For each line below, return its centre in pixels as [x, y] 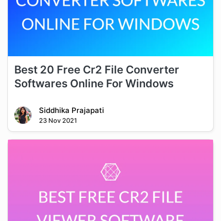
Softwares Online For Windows [94, 83]
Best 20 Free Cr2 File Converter [96, 69]
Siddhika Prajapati [71, 110]
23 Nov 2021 [58, 120]
